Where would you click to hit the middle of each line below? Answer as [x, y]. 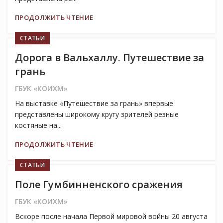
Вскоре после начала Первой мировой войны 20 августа [111, 217]
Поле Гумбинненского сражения [99, 185]
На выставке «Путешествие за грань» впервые [94, 104]
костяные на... [38, 125]
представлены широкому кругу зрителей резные [97, 114]
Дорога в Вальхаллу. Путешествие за [110, 58]
